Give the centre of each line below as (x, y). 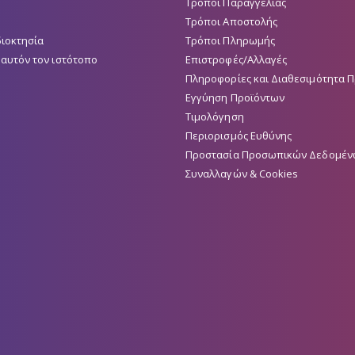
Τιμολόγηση (215, 116)
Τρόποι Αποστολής (232, 21)
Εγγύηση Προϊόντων (235, 97)
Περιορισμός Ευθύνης (239, 135)
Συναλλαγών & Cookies (242, 173)
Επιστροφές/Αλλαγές (237, 59)
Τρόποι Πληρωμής (230, 40)
